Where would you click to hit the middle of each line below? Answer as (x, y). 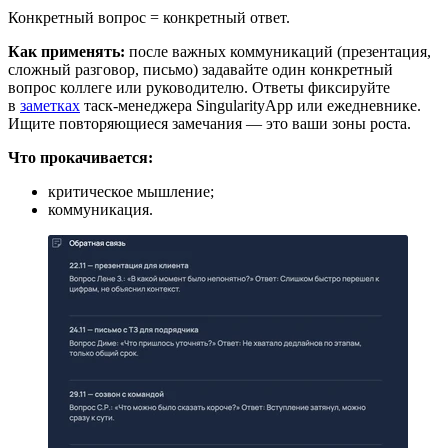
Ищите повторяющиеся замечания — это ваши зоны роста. (209, 123)
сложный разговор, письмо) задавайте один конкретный (200, 69)
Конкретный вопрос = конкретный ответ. (149, 17)
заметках (50, 105)
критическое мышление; (131, 191)
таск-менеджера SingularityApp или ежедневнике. (250, 105)
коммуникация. (100, 209)
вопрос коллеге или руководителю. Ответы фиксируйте (199, 87)
